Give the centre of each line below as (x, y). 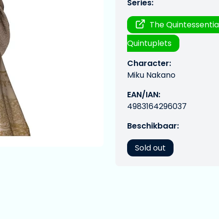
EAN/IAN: (144, 95)
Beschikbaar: (153, 126)
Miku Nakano (151, 75)
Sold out (150, 148)
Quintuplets (149, 43)
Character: (149, 63)
